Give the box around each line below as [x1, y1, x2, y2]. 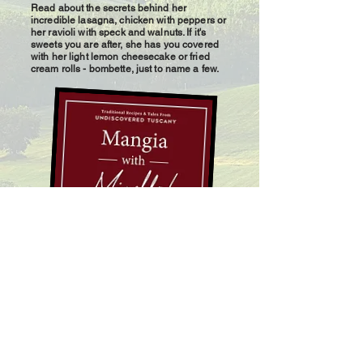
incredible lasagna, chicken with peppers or [31, 15, 227, 26]
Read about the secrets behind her [31, 2, 186, 14]
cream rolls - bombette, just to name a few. [31, 63, 220, 75]
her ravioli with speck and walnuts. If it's [31, 27, 207, 38]
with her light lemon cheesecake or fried [31, 51, 210, 62]
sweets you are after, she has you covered [31, 39, 219, 50]
